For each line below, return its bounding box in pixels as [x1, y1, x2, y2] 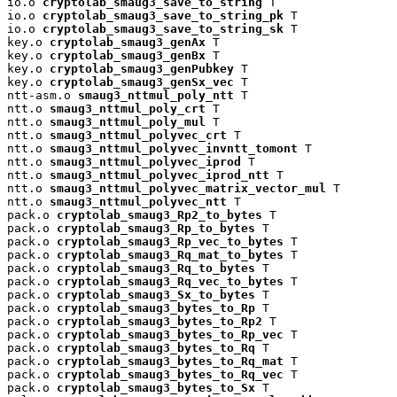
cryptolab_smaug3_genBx [50, 49, 206, 63]
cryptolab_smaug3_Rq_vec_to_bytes [57, 275, 284, 289]
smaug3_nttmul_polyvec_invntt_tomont [50, 142, 298, 156]
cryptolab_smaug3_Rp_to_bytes [57, 222, 255, 236]
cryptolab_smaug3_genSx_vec [50, 75, 234, 90]
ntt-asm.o [7, 89, 78, 103]
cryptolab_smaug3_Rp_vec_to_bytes [57, 235, 284, 249]
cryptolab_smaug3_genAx [50, 35, 206, 50]
